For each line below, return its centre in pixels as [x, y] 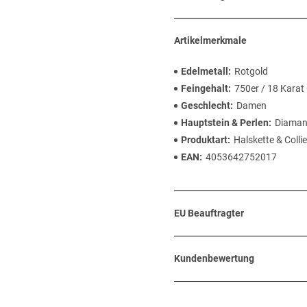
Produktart [204, 140]
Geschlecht [206, 106]
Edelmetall [205, 71]
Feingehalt [205, 88]
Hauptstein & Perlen [225, 123]
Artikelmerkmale [210, 40]
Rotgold [251, 71]
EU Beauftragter [209, 213]
